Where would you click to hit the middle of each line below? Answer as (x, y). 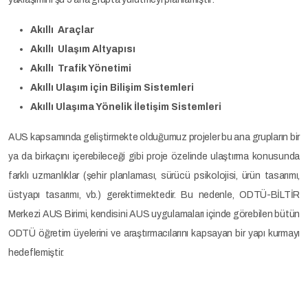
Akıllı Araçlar (87, 30)
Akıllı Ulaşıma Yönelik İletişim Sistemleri (127, 107)
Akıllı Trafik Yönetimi (81, 68)
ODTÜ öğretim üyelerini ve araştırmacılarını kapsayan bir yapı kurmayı (154, 233)
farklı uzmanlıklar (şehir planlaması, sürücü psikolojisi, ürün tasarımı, (154, 176)
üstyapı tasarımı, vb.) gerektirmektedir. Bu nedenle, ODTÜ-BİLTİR (154, 195)
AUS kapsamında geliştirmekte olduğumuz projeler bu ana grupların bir (154, 137)
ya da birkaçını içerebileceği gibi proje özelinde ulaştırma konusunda (154, 156)
